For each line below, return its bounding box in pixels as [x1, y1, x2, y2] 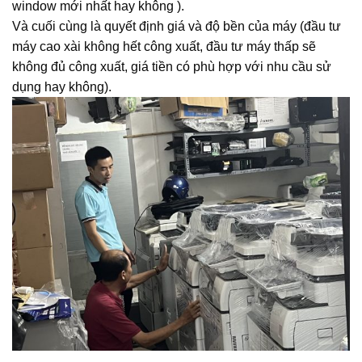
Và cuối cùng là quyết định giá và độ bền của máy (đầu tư [12, 19, 341, 34]
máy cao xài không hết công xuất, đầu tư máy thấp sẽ [12, 40, 316, 54]
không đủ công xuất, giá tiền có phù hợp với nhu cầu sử [12, 60, 331, 74]
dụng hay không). [12, 80, 112, 95]
